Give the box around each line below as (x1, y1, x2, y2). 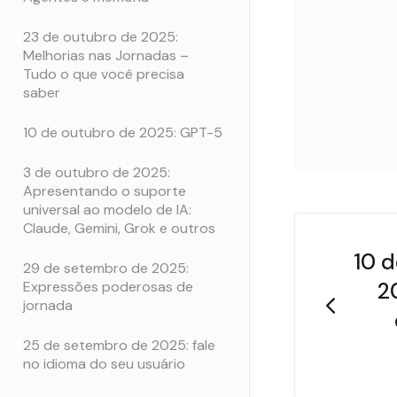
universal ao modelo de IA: (23, 199, 191, 219)
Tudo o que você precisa (23, 64, 184, 83)
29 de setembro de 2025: (23, 258, 189, 277)
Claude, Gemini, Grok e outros (23, 218, 215, 237)
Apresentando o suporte (23, 181, 186, 200)
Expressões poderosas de (23, 276, 193, 296)
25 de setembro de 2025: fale (23, 335, 215, 354)
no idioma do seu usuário (23, 354, 185, 373)
